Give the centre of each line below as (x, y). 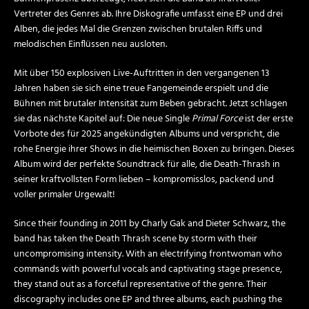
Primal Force (217, 119)
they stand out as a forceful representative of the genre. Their (140, 285)
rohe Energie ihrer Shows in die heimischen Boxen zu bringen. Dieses (154, 150)
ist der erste (268, 119)
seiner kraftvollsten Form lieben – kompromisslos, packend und (144, 180)
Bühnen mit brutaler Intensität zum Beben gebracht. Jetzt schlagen (151, 104)
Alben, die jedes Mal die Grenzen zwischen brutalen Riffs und (138, 30)
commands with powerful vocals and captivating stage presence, (148, 270)
